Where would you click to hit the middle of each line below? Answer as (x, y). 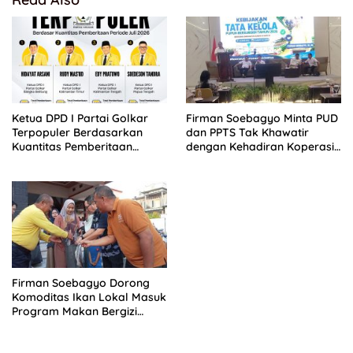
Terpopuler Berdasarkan (77, 133)
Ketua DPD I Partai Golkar (80, 119)
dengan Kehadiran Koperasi (260, 147)
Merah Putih (217, 161)
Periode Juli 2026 (57, 161)
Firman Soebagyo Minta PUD (262, 119)
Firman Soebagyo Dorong (81, 283)
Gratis (28, 326)
